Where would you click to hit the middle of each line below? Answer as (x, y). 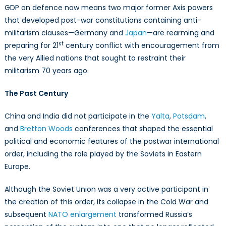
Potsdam (189, 116)
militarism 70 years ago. (46, 70)
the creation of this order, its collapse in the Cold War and (106, 202)
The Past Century (36, 93)
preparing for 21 (31, 45)
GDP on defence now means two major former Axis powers (108, 7)
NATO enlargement (82, 214)
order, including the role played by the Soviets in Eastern (103, 154)
